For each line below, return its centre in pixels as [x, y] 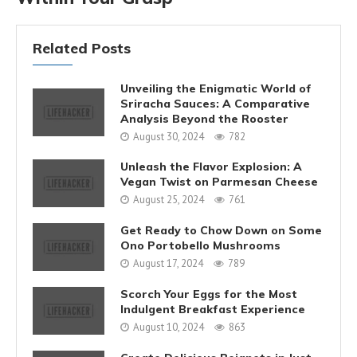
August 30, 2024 [169, 136]
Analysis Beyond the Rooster [204, 118]
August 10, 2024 [169, 328]
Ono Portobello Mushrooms [200, 246]
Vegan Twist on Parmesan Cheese [219, 182]
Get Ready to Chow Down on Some [221, 231]
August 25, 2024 [169, 200]
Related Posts [82, 48]
